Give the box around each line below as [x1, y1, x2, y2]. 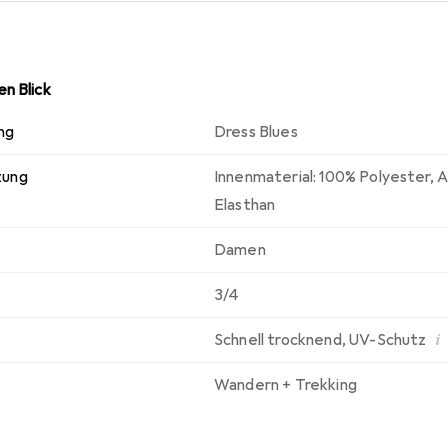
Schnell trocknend [214, 329, 342, 350]
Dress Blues [214, 121, 298, 142]
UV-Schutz [349, 329, 427, 350]
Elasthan [214, 194, 276, 215]
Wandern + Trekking [214, 374, 357, 395]
